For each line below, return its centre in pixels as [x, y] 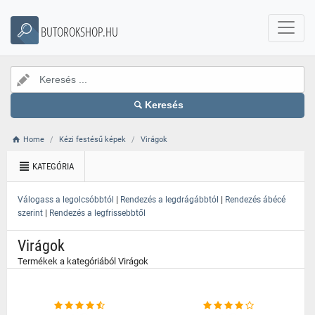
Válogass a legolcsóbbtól [66, 200]
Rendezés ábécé [255, 200]
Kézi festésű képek [93, 140]
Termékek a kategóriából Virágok [83, 261]
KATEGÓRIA [52, 166]
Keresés [165, 105]
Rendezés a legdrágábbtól [169, 200]
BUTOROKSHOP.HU [79, 32]
